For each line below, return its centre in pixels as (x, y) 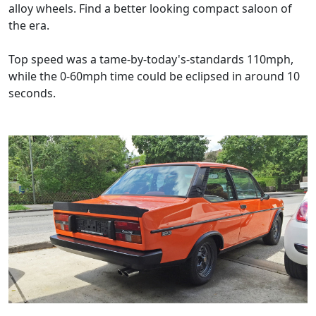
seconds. (32, 93)
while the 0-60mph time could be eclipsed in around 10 (154, 76)
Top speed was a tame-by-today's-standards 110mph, (151, 59)
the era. (29, 25)
